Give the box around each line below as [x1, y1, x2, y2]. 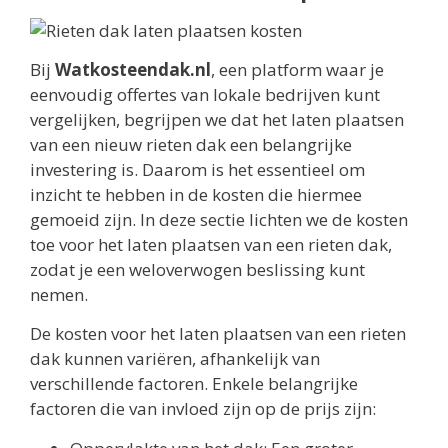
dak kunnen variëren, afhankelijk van [30, 347, 320, 371]
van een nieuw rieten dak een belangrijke [30, 133, 352, 157]
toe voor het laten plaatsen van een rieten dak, [30, 233, 392, 257]
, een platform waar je [211, 58, 384, 82]
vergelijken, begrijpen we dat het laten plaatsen [30, 108, 404, 132]
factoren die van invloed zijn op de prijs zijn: [30, 397, 376, 421]
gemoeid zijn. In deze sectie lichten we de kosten [30, 208, 408, 232]
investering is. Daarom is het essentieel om [30, 158, 365, 182]
